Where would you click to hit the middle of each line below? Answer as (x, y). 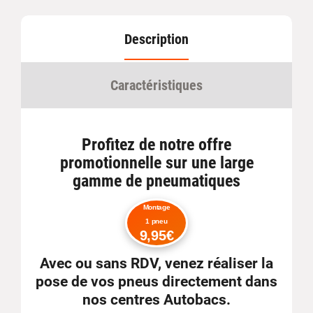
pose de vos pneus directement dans (156, 282)
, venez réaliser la (216, 263)
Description (156, 39)
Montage (156, 207)
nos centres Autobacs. (156, 300)
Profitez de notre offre (156, 145)
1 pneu (156, 221)
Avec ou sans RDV (99, 263)
